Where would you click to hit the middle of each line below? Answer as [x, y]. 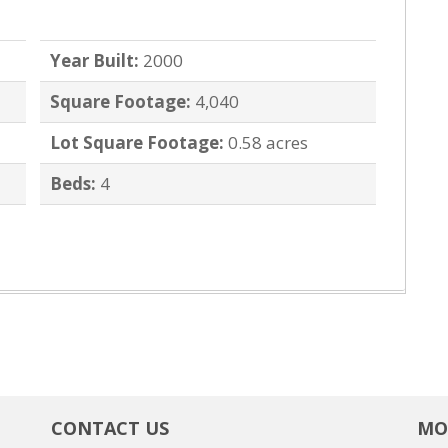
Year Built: [94, 61]
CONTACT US [109, 428]
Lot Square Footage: [137, 143]
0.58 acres [268, 143]
